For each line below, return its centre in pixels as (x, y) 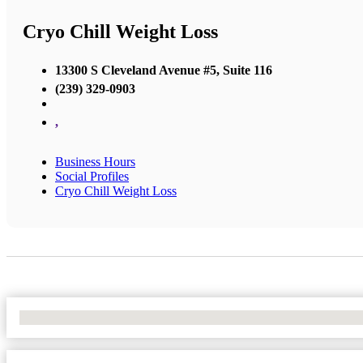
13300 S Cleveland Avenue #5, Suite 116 (164, 70)
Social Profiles (92, 176)
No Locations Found (73, 317)
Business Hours (95, 161)
